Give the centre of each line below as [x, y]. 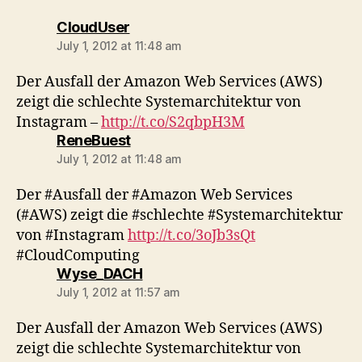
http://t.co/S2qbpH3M [173, 122]
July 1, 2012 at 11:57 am [118, 292]
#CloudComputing [78, 256]
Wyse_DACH [100, 274]
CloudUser [93, 27]
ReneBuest [94, 140]
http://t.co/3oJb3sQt [192, 236]
